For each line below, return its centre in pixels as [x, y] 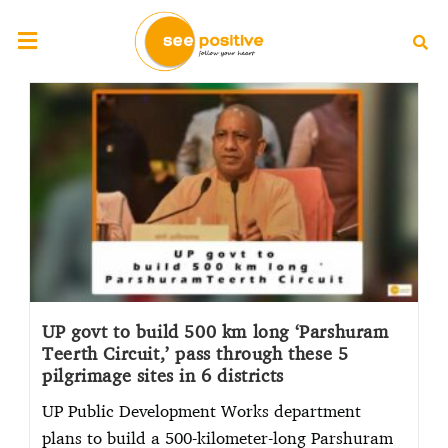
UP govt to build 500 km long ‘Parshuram [215, 330]
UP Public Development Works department [202, 410]
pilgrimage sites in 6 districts [163, 374]
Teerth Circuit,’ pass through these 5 [195, 352]
